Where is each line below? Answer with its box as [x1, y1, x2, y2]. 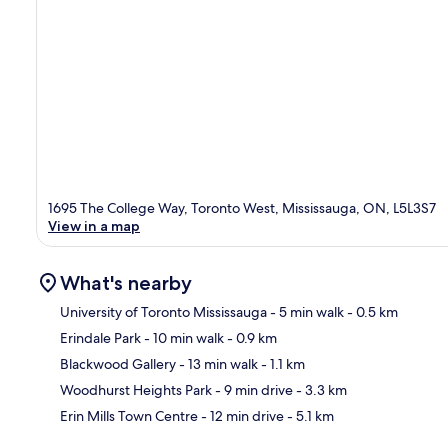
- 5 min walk [267, 302, 344, 321]
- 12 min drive [198, 406, 284, 425]
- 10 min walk [141, 328, 224, 347]
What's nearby [60, 270, 192, 295]
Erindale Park [60, 328, 141, 347]
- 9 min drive [212, 380, 293, 399]
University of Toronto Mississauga [60, 302, 267, 321]
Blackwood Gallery [60, 354, 176, 373]
